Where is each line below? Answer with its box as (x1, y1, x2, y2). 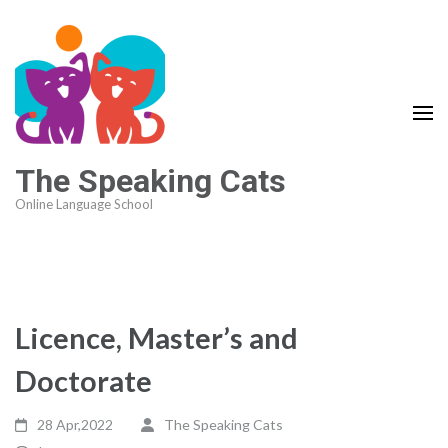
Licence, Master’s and (15, 320, 298, 355)
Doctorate (15, 363, 152, 398)
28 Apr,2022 (37, 416, 114, 433)
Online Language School (15, 196, 153, 212)
